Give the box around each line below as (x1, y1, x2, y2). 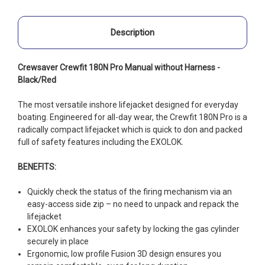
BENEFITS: (18, 161, 56, 172)
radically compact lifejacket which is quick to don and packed (18, 124, 243, 134)
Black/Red (18, 75, 56, 85)
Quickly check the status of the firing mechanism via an (27, 186, 232, 196)
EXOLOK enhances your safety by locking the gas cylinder (27, 224, 240, 234)
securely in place (27, 236, 89, 246)
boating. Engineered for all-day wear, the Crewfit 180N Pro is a (18, 112, 247, 122)
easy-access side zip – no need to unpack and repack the (27, 199, 240, 209)
